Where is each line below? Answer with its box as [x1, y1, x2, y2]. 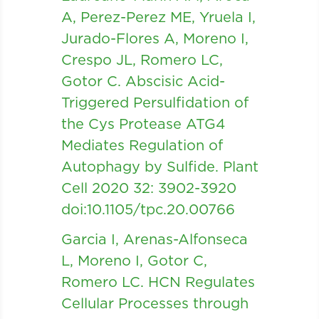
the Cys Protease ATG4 [61, 117, 225, 132]
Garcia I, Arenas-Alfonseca [61, 232, 248, 247]
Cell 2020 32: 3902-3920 [61, 181, 236, 196]
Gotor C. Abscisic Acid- [61, 74, 225, 89]
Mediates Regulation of [61, 138, 223, 153]
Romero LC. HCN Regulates [61, 275, 255, 290]
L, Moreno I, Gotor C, [61, 253, 207, 268]
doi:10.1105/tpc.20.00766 [61, 202, 235, 217]
